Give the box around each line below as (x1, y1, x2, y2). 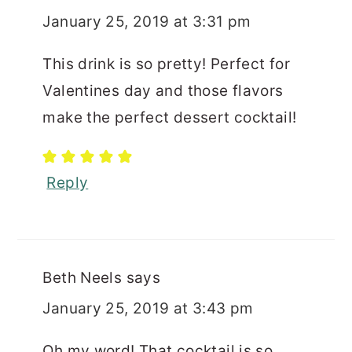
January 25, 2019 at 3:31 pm (42, 12, 251, 31)
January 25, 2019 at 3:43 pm (42, 299, 254, 317)
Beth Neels (42, 268, 123, 287)
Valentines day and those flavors (42, 81, 284, 100)
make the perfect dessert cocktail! (42, 108, 297, 126)
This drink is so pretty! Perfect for (42, 54, 291, 73)
